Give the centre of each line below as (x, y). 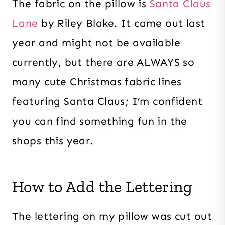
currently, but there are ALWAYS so (103, 63)
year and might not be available (96, 43)
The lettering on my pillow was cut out (112, 217)
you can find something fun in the (100, 121)
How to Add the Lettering (102, 187)
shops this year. (53, 141)
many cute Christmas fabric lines (97, 82)
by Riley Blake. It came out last (123, 23)
